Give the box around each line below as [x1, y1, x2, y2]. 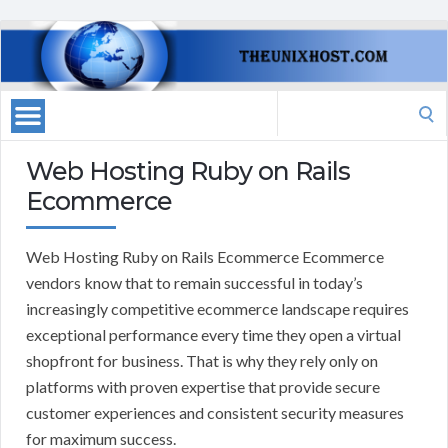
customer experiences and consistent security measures [26, 403, 404, 423]
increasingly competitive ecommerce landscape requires [26, 299, 409, 319]
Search [276, 93, 322, 113]
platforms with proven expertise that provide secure [26, 377, 380, 397]
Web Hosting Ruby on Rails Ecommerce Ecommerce [26, 247, 384, 267]
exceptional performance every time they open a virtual [26, 325, 401, 345]
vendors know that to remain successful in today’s [26, 273, 363, 293]
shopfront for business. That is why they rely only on [26, 351, 378, 371]
